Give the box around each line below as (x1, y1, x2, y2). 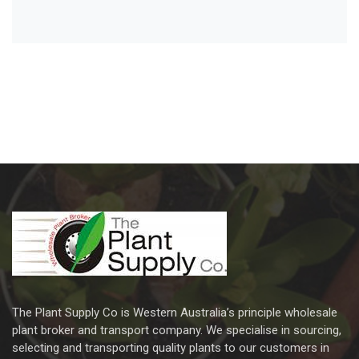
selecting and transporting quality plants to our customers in (12, 341, 329, 355)
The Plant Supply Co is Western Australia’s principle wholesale (12, 305, 337, 320)
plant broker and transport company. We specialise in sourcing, (12, 323, 341, 337)
